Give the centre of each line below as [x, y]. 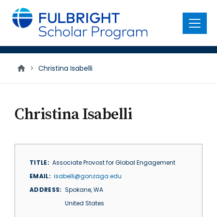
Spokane [78, 190]
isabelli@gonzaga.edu [88, 176]
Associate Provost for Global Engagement [114, 163]
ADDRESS [45, 190]
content [23, 19]
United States [84, 203]
